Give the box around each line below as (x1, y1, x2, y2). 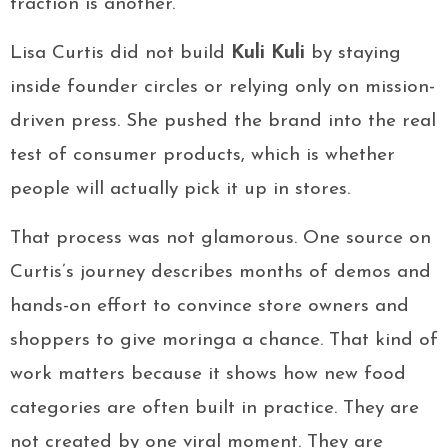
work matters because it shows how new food (10, 365, 406, 385)
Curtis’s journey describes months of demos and (10, 263, 431, 283)
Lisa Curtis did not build (10, 44, 231, 64)
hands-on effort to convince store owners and (10, 297, 409, 317)
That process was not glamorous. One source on (10, 229, 431, 249)
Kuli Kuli (231, 44, 305, 64)
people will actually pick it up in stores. (10, 180, 350, 200)
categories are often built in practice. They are (10, 399, 419, 419)
